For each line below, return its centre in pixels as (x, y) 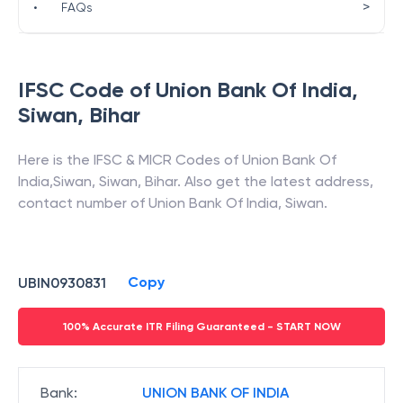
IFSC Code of (87, 90)
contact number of (83, 203)
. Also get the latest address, (275, 181)
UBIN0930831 (62, 282)
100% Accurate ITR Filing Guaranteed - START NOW (201, 327)
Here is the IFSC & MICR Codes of (130, 160)
